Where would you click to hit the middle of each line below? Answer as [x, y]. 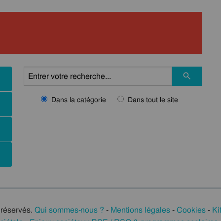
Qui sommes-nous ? [69, 210]
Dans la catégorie [79, 100]
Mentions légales [140, 210]
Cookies [191, 210]
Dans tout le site [153, 100]
